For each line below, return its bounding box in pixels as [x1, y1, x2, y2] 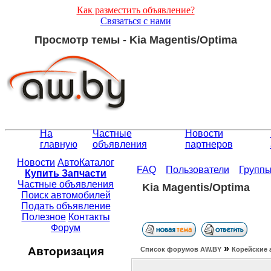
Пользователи [166, 165, 229, 175]
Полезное [21, 212, 66, 223]
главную [39, 139, 77, 150]
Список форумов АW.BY [140, 246, 221, 253]
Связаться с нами [100, 16, 171, 26]
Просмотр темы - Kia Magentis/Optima [34, 34, 237, 47]
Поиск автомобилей [21, 190, 111, 201]
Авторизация [27, 244, 104, 258]
